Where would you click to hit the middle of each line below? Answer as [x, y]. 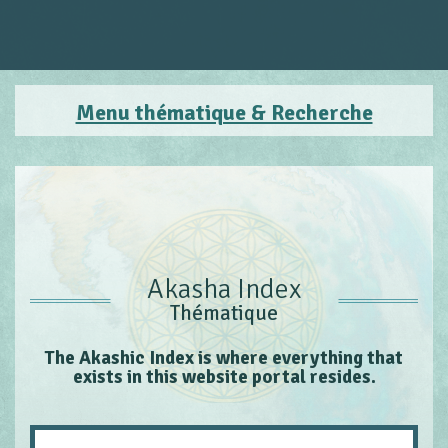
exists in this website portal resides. [224, 377]
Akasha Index [224, 289]
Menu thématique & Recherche [224, 112]
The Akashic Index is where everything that [224, 358]
